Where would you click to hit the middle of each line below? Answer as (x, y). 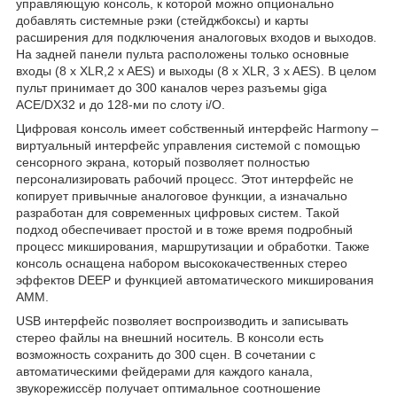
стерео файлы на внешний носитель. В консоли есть (170, 337)
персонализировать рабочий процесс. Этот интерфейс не (185, 179)
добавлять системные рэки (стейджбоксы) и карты (162, 20)
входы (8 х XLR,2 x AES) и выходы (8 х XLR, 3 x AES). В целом (196, 70)
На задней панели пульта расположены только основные (183, 54)
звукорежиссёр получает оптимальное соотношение (168, 388)
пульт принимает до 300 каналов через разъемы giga (171, 87)
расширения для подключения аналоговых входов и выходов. (196, 37)
